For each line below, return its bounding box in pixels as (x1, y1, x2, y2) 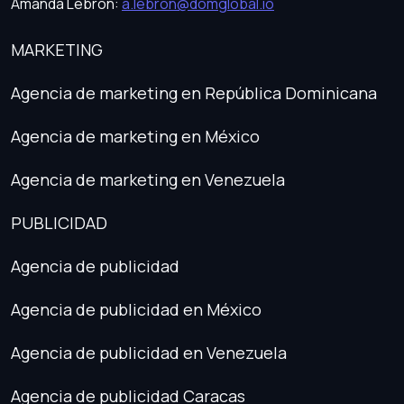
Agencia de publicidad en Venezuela (11, 341, 287, 363)
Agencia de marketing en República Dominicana (11, 81, 377, 104)
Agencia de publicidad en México (11, 298, 262, 320)
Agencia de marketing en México (11, 124, 260, 147)
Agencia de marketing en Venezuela (11, 168, 285, 190)
